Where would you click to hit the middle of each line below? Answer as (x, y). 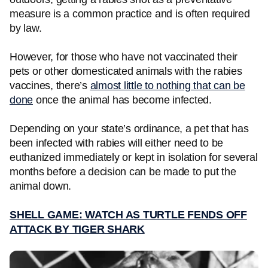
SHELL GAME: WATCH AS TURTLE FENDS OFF (128, 215)
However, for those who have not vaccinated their (124, 57)
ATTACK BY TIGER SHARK (77, 229)
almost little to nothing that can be (167, 86)
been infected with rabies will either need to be (116, 143)
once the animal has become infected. (124, 100)
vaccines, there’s (50, 86)
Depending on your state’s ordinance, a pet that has (129, 129)
